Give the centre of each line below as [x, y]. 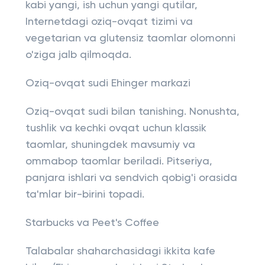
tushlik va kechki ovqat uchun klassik [116, 128]
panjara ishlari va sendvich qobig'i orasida [131, 178]
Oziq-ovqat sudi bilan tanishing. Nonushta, [132, 112]
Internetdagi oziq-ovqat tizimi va [109, 22]
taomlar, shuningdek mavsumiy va [110, 145]
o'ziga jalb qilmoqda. [78, 55]
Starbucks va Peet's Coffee [92, 223]
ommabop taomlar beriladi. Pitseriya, [119, 161]
